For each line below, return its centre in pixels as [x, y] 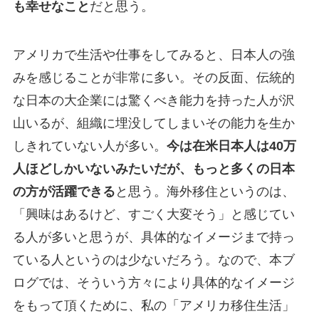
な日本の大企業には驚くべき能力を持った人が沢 [153, 100]
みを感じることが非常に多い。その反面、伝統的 [153, 77]
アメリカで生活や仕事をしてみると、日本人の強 [153, 54]
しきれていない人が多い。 [89, 146]
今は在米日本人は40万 [231, 146]
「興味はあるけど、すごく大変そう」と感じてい [153, 214]
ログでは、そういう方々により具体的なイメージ [153, 282]
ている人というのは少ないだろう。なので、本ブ [153, 260]
